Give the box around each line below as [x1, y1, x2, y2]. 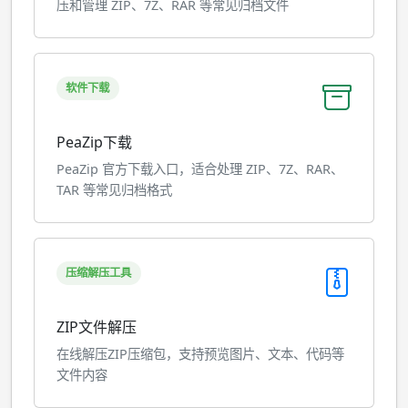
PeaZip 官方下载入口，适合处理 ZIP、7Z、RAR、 [56, 160, 343, 178]
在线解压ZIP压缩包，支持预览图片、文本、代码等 [56, 345, 344, 362]
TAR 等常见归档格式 [56, 181, 172, 199]
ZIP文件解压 [56, 317, 137, 337]
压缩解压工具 [66, 265, 132, 280]
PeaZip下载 [56, 132, 132, 152]
